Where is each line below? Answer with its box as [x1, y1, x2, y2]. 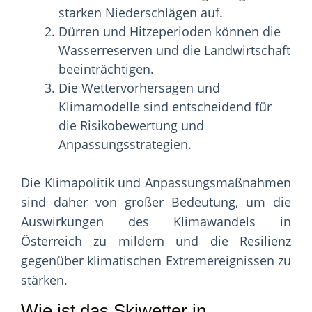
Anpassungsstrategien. [58, 136, 192, 153]
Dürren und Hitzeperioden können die [58, 23, 281, 40]
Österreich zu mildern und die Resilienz [21, 233, 291, 250]
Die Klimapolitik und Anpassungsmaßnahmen [21, 174, 291, 192]
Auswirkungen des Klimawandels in [21, 213, 291, 231]
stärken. [21, 272, 68, 289]
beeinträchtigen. [58, 61, 154, 78]
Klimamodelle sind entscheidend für [58, 98, 272, 116]
